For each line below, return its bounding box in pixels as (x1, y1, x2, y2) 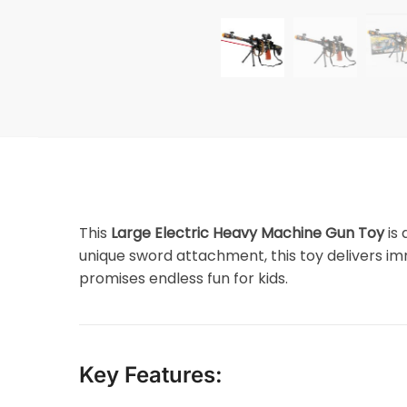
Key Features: (79, 361, 223, 388)
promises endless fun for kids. (79, 267, 289, 289)
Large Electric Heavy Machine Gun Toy (111, 222, 385, 243)
